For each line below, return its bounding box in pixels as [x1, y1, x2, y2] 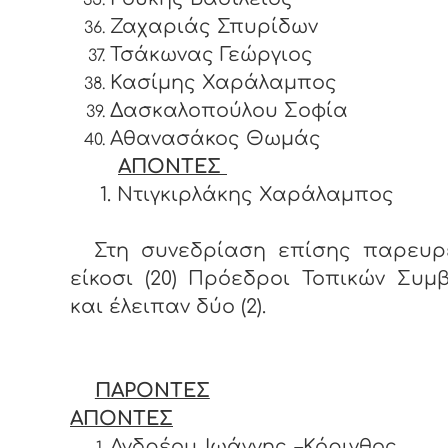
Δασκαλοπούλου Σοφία [110, 100, 348, 122]
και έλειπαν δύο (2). [70, 296, 266, 318]
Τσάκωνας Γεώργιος [110, 44, 313, 66]
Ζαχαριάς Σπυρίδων [110, 16, 318, 38]
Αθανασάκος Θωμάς [110, 128, 321, 150]
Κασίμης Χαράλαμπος [110, 72, 337, 94]
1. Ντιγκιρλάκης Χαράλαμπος [94, 184, 394, 206]
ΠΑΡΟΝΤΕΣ [94, 380, 210, 402]
